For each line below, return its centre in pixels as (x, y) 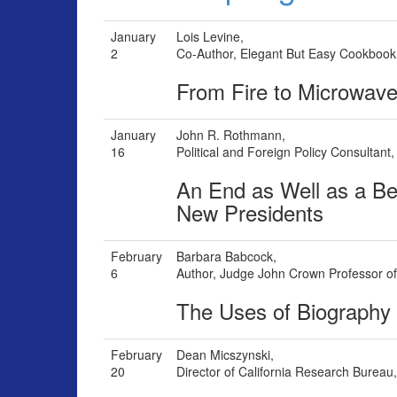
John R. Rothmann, (231, 135)
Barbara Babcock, (226, 257)
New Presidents (250, 213)
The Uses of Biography (284, 311)
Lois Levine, (210, 37)
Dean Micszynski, (225, 355)
